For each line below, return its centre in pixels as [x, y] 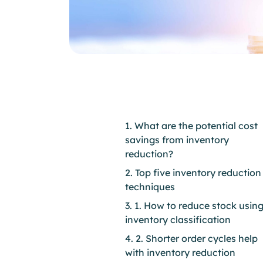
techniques [151, 187]
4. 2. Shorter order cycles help [191, 238]
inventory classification [178, 220]
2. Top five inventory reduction [193, 173]
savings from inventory [177, 140]
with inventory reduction [180, 252]
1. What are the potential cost [191, 126]
